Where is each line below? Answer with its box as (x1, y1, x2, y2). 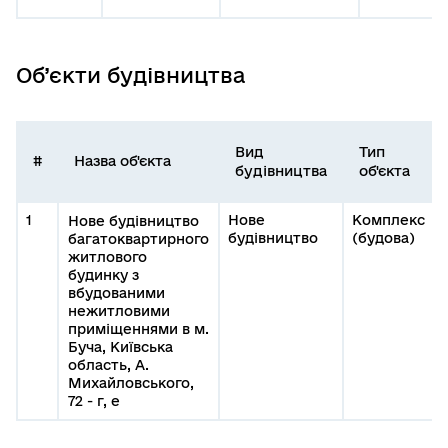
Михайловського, (68, 375, 194, 392)
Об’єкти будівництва (16, 63, 246, 88)
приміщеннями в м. (68, 321, 209, 338)
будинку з (68, 267, 139, 284)
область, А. (68, 357, 149, 374)
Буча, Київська (68, 339, 173, 356)
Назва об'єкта (74, 153, 171, 170)
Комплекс (352, 212, 425, 229)
